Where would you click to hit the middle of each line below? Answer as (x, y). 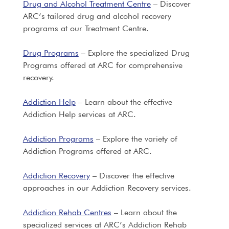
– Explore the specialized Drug (134, 53)
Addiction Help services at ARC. (79, 114)
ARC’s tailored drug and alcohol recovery (97, 16)
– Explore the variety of (135, 139)
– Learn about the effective (124, 102)
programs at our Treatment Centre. (86, 28)
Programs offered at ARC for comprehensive (102, 65)
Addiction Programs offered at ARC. (87, 151)
